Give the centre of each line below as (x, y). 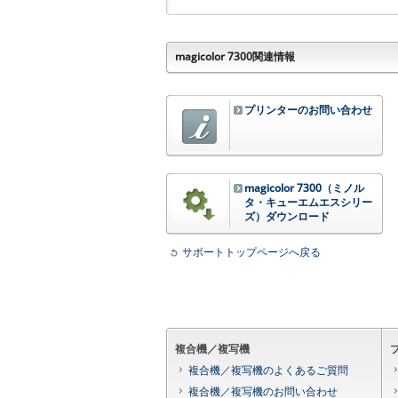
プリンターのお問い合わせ (308, 110)
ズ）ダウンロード (287, 216)
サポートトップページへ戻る (251, 252)
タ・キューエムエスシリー (308, 202)
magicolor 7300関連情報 (235, 56)
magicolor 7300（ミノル (304, 188)
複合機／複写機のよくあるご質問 (268, 370)
